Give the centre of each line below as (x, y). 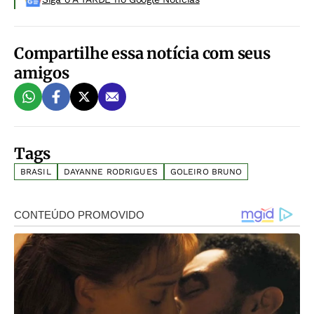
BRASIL (36, 172)
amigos (42, 73)
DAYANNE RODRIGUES (110, 172)
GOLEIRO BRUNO (206, 172)
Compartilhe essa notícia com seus (142, 53)
